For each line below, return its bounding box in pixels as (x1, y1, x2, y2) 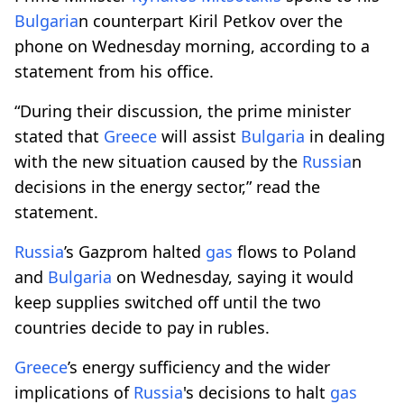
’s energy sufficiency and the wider (68, 355, 330, 378)
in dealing (305, 124, 385, 147)
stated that (14, 124, 104, 147)
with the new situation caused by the (14, 150, 302, 172)
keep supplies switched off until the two (14, 290, 321, 313)
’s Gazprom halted (64, 240, 206, 262)
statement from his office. (14, 60, 214, 82)
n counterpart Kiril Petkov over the (78, 9, 343, 32)
